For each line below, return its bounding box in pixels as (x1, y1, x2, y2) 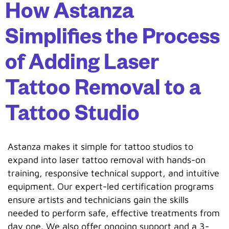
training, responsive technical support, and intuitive (8, 168, 219, 179)
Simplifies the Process (5, 29, 220, 52)
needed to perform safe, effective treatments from (8, 208, 220, 219)
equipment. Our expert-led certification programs (8, 181, 214, 192)
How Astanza (5, 3, 134, 27)
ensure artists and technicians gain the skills (8, 194, 189, 205)
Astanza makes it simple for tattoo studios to (8, 141, 193, 152)
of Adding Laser (5, 54, 159, 78)
